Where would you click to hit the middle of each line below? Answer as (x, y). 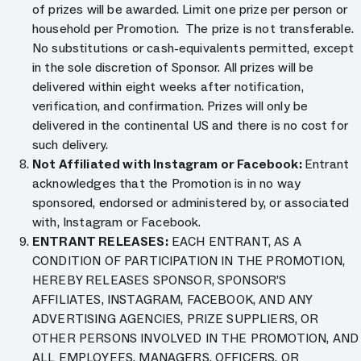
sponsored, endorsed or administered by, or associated (191, 203)
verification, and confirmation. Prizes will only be (170, 106)
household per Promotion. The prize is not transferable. (193, 29)
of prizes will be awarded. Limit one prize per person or (190, 9)
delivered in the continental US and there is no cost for (190, 125)
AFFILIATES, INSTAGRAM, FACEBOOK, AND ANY (172, 299)
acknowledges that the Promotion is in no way (167, 183)
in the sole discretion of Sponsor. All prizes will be (173, 67)
